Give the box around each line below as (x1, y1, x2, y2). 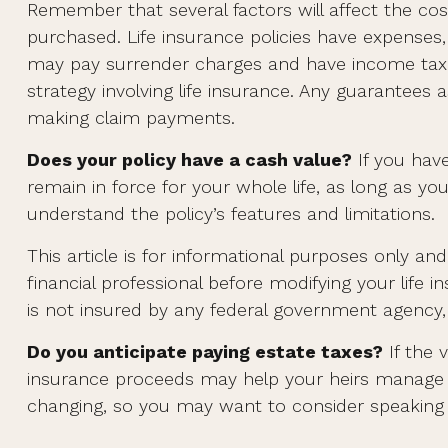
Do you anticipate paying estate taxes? (26, 341, 383, 362)
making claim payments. (26, 107, 235, 128)
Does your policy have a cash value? (26, 149, 352, 170)
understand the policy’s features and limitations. (26, 203, 435, 224)
